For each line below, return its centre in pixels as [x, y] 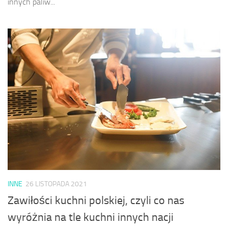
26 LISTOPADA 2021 [56, 184]
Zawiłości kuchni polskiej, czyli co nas [96, 200]
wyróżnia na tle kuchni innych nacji [91, 217]
